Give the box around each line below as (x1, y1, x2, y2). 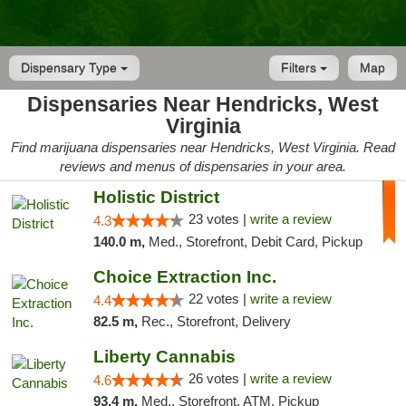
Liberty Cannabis (92, 347, 236, 366)
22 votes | (188, 291, 250, 306)
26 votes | (188, 371, 250, 386)
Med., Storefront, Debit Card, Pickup (148, 234, 362, 249)
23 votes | (188, 211, 250, 227)
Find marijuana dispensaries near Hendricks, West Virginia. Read (11, 140, 395, 155)
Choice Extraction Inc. (92, 267, 276, 286)
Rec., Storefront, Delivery (140, 314, 291, 329)
